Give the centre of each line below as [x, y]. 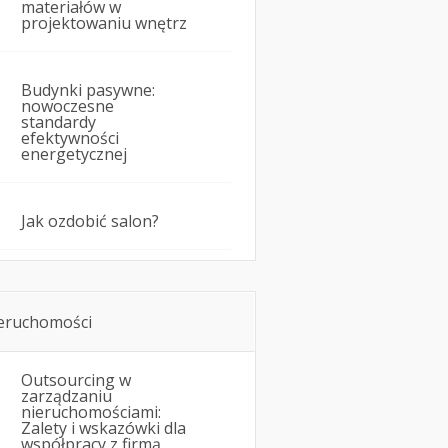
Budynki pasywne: [88, 90]
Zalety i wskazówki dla [103, 428]
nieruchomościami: [91, 412]
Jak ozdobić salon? [90, 221]
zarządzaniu [66, 396]
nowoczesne [67, 106]
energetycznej [74, 154]
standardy [58, 122]
